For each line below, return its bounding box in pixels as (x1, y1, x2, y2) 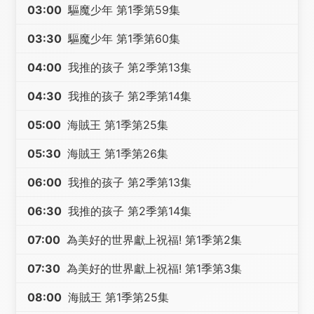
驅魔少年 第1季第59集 (64, 3, 181, 17)
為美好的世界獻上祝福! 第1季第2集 (63, 233, 243, 247)
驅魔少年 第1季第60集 (64, 32, 181, 46)
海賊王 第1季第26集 (64, 146, 169, 161)
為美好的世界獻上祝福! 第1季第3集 (63, 261, 243, 275)
